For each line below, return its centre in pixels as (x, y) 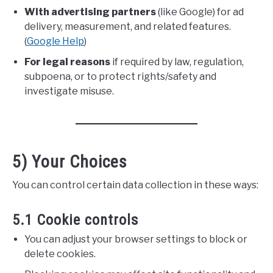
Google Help (55, 41)
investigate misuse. (69, 91)
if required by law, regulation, (177, 62)
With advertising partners (90, 12)
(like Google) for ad (200, 12)
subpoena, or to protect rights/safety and (120, 76)
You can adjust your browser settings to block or (136, 239)
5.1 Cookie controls (75, 220)
